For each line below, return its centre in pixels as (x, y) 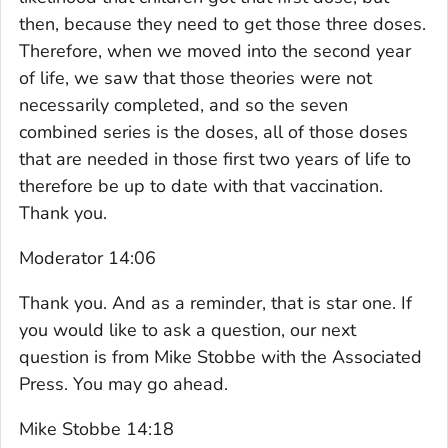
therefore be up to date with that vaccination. (201, 185)
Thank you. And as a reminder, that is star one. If (215, 302)
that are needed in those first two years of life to (215, 158)
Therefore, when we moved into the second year (215, 50)
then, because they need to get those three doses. (222, 23)
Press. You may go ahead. (123, 383)
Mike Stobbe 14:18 (96, 428)
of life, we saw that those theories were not (195, 77)
